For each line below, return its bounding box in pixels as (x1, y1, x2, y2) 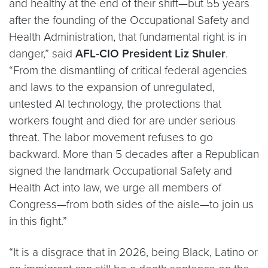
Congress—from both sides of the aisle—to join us (9, 197, 254, 212)
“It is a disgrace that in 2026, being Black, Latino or (9, 245, 258, 260)
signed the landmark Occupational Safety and (9, 164, 232, 178)
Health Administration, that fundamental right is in (9, 30, 246, 44)
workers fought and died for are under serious (9, 114, 236, 128)
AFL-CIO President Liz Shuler (75, 47, 226, 61)
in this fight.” (9, 214, 70, 229)
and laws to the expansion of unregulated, (9, 80, 215, 95)
